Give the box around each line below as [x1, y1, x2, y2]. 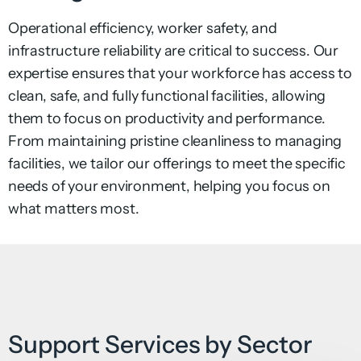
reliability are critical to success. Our [103, 41, 339, 60]
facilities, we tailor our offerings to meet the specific [8, 154, 346, 172]
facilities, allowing [211, 86, 326, 105]
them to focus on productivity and [8, 109, 236, 127]
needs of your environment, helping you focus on [8, 176, 330, 195]
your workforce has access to [158, 64, 352, 82]
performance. [235, 109, 326, 127]
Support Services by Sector [8, 329, 312, 359]
